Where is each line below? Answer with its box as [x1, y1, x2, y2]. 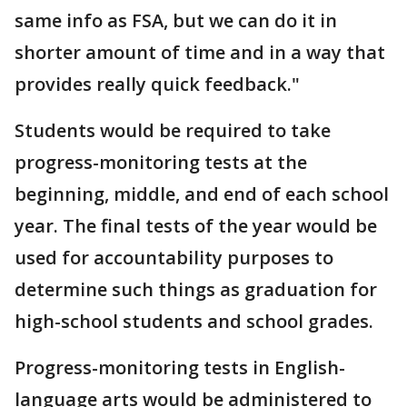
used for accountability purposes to [15, 244, 333, 270]
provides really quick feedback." [15, 71, 300, 96]
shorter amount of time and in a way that [15, 39, 385, 65]
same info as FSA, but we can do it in [15, 7, 337, 33]
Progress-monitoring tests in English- [15, 354, 345, 380]
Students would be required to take [15, 117, 331, 143]
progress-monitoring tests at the [15, 149, 307, 174]
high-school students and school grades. [15, 308, 373, 333]
